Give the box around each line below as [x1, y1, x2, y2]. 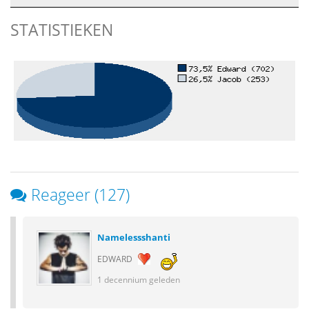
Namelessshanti [97, 231, 170, 243]
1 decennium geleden [97, 274, 180, 285]
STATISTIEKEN [10, 19, 113, 41]
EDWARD [97, 252, 134, 264]
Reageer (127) [31, 183, 130, 206]
